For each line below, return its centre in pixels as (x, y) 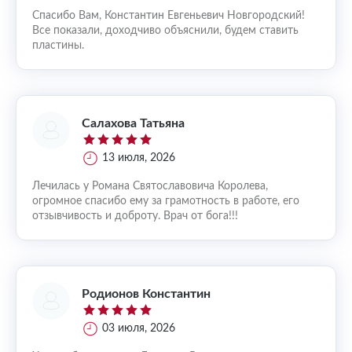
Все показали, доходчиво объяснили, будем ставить (165, 31)
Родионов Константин (146, 293)
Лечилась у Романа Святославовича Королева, (150, 186)
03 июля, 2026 (139, 328)
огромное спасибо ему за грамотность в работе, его (166, 201)
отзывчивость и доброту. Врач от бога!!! (135, 216)
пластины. (58, 46)
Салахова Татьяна (133, 123)
